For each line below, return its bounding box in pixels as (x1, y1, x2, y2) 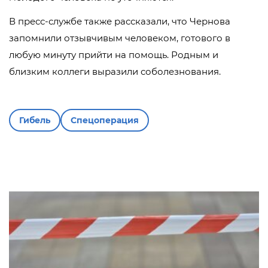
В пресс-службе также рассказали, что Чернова (9, 16, 230, 27)
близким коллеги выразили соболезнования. (9, 66, 221, 77)
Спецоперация (71, 115, 139, 126)
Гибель (19, 115, 50, 126)
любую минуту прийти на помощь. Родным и (9, 49, 218, 60)
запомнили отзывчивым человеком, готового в (9, 32, 230, 44)
